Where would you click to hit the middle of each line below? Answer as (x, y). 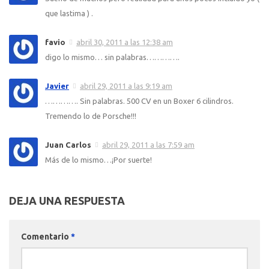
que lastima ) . (69, 14)
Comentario (46, 237)
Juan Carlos (68, 145)
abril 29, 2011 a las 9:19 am (126, 86)
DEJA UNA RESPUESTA (67, 201)
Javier (57, 86)
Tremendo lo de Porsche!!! (91, 116)
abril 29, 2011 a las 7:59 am (148, 145)
